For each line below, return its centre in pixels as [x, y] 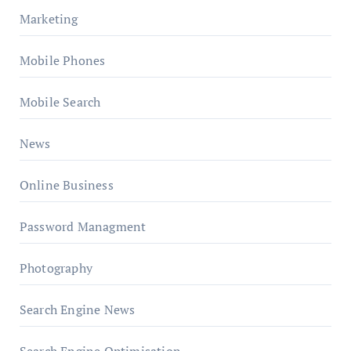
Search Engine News [77, 309]
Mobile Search [60, 102]
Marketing [49, 19]
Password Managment [83, 226]
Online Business [66, 185]
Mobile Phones [62, 60]
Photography [56, 268]
